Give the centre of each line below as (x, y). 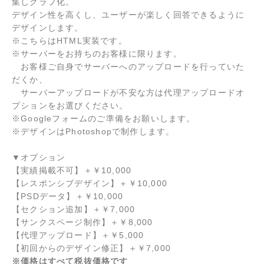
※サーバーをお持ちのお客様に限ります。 (97, 54)
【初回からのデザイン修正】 (70, 248)
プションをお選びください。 (70, 106)
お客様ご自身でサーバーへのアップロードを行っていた (128, 67)
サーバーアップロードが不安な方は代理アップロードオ (128, 93)
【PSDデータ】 (44, 197)
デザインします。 (48, 28)
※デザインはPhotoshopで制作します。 (93, 132)
